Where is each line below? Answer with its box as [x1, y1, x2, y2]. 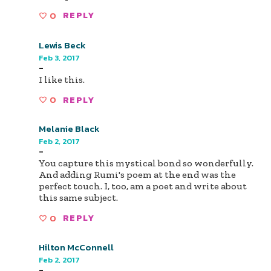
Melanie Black [39, 122, 100, 136]
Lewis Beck [39, 38, 86, 52]
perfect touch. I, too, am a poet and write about [39, 180, 247, 192]
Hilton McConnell [39, 240, 114, 254]
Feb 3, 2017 [39, 51, 80, 64]
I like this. [39, 73, 85, 85]
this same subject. [39, 192, 118, 204]
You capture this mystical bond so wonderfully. [39, 157, 253, 169]
